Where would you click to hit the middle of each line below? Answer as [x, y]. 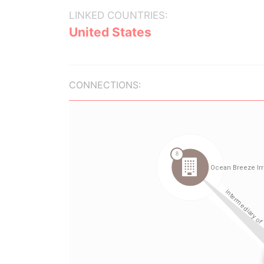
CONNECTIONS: [105, 85]
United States [110, 32]
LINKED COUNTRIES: [118, 15]
